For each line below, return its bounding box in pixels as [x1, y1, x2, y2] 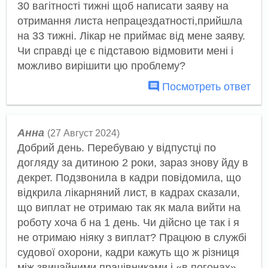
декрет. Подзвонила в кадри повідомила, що [17, 171, 241, 184]
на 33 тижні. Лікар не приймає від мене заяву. [17, 30, 245, 42]
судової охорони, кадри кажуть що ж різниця [17, 246, 239, 258]
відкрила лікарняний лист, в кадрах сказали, [17, 186, 240, 199]
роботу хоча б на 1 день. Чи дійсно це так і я [17, 216, 239, 229]
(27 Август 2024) [47, 127, 120, 138]
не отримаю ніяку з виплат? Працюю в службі [17, 231, 246, 243]
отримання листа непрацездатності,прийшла [17, 15, 242, 28]
